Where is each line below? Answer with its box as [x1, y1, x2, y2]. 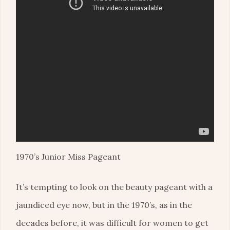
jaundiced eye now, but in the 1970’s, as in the [16, 200, 192, 210]
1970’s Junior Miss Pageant [16, 151, 121, 162]
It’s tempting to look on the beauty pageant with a [16, 182, 213, 193]
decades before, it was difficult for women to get [16, 218, 208, 228]
